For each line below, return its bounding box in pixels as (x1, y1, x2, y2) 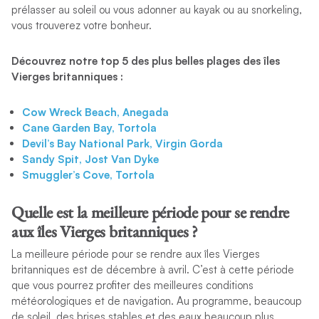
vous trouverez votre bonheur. (11, 18, 152, 32)
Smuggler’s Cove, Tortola (21, 167, 155, 182)
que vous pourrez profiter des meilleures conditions (11, 278, 253, 293)
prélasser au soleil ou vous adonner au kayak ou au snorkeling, (11, 2, 302, 16)
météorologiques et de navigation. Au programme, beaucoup (11, 294, 302, 308)
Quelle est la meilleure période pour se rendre (11, 201, 290, 223)
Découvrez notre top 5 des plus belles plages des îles (11, 53, 280, 68)
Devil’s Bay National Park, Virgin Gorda (21, 136, 223, 150)
